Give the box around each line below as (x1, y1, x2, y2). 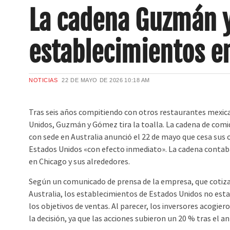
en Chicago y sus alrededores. (29, 157, 130, 167)
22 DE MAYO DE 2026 (62, 77, 123, 84)
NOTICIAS (29, 77, 58, 84)
